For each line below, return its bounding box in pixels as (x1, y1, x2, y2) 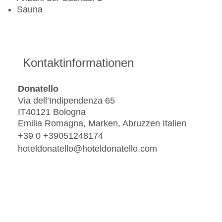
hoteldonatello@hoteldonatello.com (18, 143, 157, 154)
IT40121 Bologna (18, 107, 86, 117)
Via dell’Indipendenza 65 (18, 96, 115, 106)
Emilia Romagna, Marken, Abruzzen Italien (18, 118, 186, 129)
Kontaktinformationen (23, 56, 134, 70)
